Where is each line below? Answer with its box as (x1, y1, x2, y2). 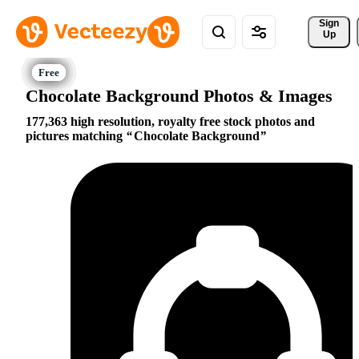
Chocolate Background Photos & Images (26, 85, 333, 106)
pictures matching (26, 129, 126, 143)
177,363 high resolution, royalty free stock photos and (26, 115, 315, 129)
